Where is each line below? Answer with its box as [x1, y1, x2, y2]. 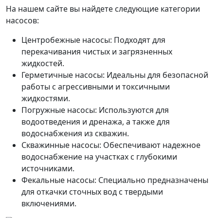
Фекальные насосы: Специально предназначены [21, 175, 208, 185]
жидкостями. [21, 93, 70, 104]
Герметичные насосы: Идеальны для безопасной [21, 70, 208, 80]
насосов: [6, 15, 39, 26]
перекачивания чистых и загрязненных [21, 46, 172, 57]
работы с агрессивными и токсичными [21, 81, 170, 92]
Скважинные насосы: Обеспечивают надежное [21, 140, 200, 150]
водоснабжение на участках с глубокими [21, 151, 177, 162]
